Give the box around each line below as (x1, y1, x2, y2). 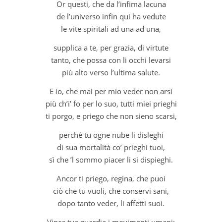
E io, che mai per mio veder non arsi (50, 86, 172, 96)
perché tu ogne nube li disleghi (58, 129, 164, 140)
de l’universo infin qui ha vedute (56, 11, 166, 21)
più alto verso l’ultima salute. (62, 67, 160, 77)
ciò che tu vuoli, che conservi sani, (53, 185, 169, 196)
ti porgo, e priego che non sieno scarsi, (45, 111, 177, 121)
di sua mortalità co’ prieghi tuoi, (57, 142, 165, 152)
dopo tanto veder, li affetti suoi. (57, 198, 165, 208)
